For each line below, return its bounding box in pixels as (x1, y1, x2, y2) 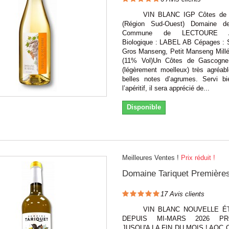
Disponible (126, 103, 161, 111)
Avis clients (167, 190, 204, 198)
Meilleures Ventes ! (122, 153, 179, 162)
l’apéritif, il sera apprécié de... (122, 84, 210, 92)
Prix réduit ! (180, 153, 215, 162)
